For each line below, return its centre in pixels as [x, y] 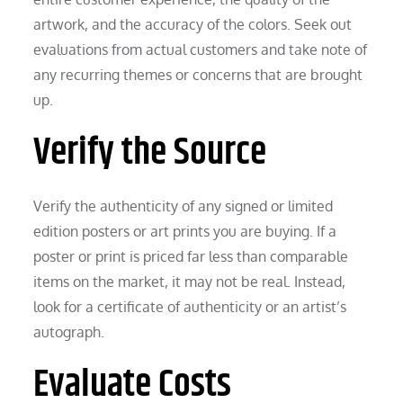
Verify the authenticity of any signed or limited [184, 206]
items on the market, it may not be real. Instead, [190, 281]
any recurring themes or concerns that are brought [198, 74]
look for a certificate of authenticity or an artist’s [190, 306]
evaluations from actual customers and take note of [201, 49]
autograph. [69, 331]
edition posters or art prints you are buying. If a [185, 231]
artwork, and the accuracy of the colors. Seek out [193, 24]
